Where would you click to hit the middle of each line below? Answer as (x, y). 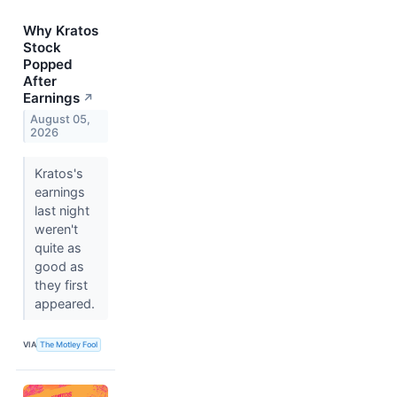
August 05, (61, 120)
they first (61, 284)
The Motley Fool (69, 345)
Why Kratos (61, 31)
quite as (58, 247)
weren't (56, 229)
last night (62, 210)
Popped (48, 65)
